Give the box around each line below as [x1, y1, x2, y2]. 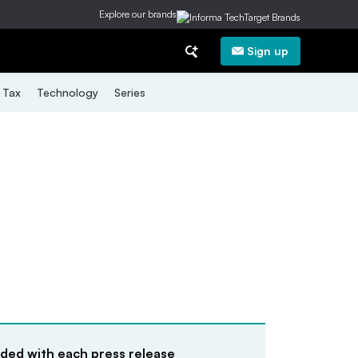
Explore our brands [99, 8, 177, 20]
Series [113, 86, 145, 99]
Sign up [246, 43, 288, 58]
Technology [36, 86, 98, 99]
